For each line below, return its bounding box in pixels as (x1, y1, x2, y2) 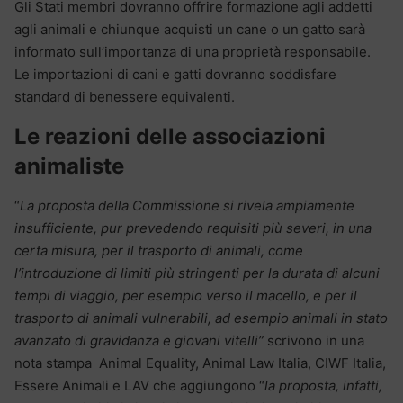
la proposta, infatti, (264, 376, 382, 394)
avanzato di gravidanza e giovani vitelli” (14, 331, 264, 349)
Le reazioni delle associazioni (14, 122, 326, 149)
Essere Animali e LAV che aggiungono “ (14, 376, 264, 394)
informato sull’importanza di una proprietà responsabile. (14, 42, 371, 60)
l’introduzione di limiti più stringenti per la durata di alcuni (14, 264, 380, 282)
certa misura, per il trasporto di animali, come (14, 241, 303, 259)
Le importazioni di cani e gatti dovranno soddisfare (14, 65, 336, 83)
